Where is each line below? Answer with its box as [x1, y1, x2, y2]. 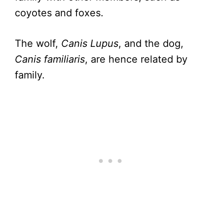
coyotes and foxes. [15, 6, 104, 19]
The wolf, [15, 37, 61, 49]
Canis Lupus [61, 37, 118, 49]
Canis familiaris [15, 53, 85, 65]
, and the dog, [118, 37, 184, 49]
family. [15, 69, 45, 81]
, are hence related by [85, 53, 187, 65]
